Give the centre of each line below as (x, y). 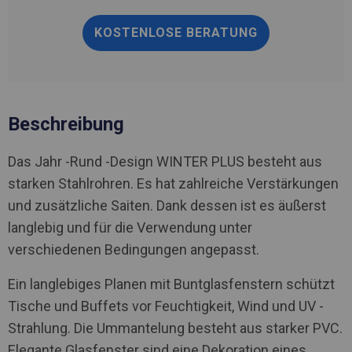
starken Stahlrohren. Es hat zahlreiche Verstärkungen (173, 183)
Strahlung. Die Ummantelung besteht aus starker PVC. (175, 328)
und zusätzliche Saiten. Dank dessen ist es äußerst (167, 205)
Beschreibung (66, 124)
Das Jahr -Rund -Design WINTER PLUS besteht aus (165, 161)
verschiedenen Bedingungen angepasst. (134, 249)
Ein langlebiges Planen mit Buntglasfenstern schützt (171, 284)
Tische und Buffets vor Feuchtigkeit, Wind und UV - (166, 306)
